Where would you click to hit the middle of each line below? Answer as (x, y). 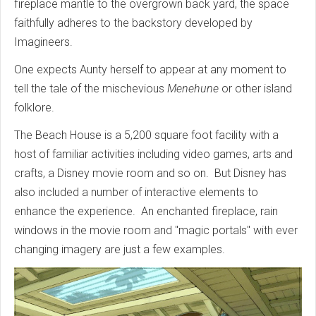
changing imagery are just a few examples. (121, 250)
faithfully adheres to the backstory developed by (133, 23)
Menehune (193, 89)
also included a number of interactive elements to (136, 193)
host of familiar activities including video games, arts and (153, 154)
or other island (255, 89)
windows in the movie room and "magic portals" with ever (156, 231)
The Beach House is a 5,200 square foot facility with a (146, 135)
